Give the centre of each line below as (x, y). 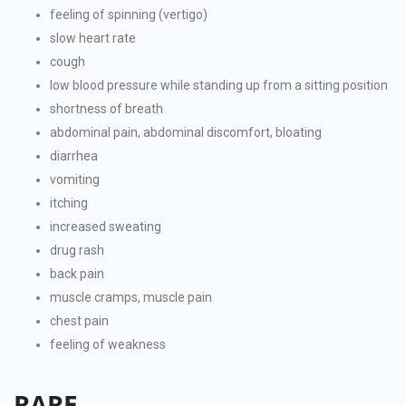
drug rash (77, 250)
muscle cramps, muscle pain (131, 297)
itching (69, 203)
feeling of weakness (108, 344)
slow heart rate (93, 38)
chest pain (79, 320)
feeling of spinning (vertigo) (129, 14)
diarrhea (74, 155)
